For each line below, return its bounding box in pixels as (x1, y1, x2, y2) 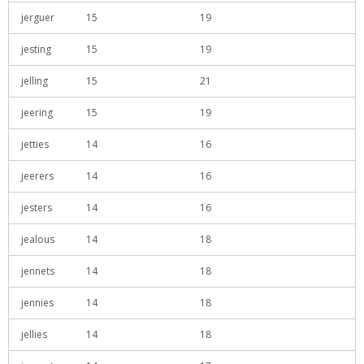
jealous (21, 232, 54, 246)
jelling (21, 74, 48, 88)
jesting (21, 42, 51, 56)
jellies (21, 327, 47, 341)
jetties (21, 137, 49, 151)
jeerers (21, 169, 54, 183)
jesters (21, 201, 52, 214)
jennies (21, 296, 54, 310)
